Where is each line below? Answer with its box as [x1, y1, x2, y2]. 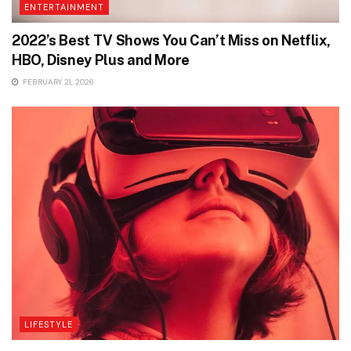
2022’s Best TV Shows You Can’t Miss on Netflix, [12, 31, 331, 49]
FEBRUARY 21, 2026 [20, 76, 94, 87]
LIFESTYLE [24, 319, 73, 331]
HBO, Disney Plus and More [12, 51, 190, 68]
